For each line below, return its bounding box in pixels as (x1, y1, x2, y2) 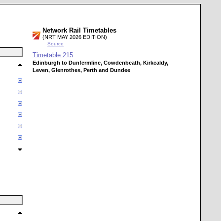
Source (47, 41, 64, 46)
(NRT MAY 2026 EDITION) (42, 34, 107, 40)
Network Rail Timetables (42, 27, 116, 34)
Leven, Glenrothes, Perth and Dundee (33, 67, 130, 73)
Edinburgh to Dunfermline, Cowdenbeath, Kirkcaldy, (33, 60, 168, 66)
